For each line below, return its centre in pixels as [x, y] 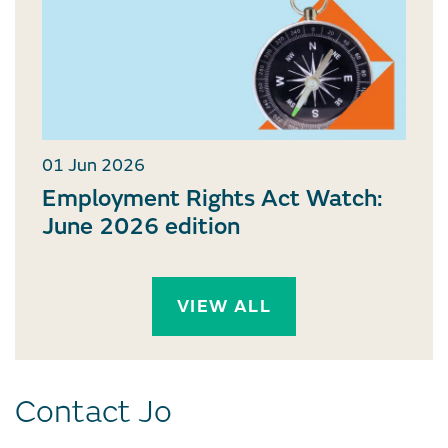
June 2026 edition [141, 227]
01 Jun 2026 [93, 166]
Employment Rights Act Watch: [212, 199]
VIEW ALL [224, 307]
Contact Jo [93, 412]
